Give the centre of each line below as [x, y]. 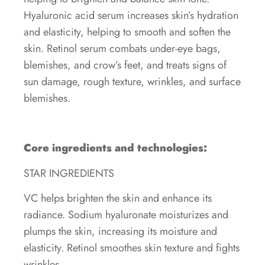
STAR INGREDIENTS [69, 173]
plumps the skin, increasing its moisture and [120, 232]
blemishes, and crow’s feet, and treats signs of [125, 65]
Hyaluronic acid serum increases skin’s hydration [131, 15]
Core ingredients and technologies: [115, 148]
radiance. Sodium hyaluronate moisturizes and [126, 215]
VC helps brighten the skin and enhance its [118, 198]
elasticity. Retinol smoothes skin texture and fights [132, 248]
